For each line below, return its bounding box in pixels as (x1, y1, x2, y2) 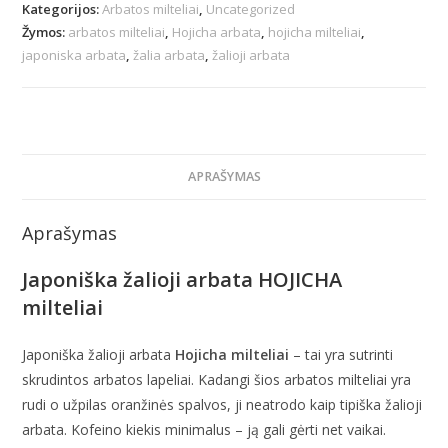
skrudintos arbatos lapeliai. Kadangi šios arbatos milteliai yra (22, 369, 412, 389)
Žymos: (22, 22, 69, 41)
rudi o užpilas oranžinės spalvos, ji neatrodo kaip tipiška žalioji (22, 394, 423, 414)
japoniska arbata (22, 45, 127, 64)
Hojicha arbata (172, 22, 262, 41)
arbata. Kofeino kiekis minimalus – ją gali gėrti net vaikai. (22, 419, 387, 439)
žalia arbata (133, 45, 206, 64)
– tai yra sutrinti (289, 344, 394, 364)
